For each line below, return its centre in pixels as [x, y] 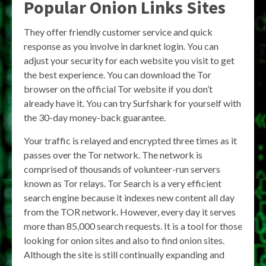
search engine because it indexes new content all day [129, 197]
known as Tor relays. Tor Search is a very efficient [123, 183]
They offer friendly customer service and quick [118, 31]
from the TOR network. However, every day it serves [130, 211]
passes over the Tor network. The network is [113, 154]
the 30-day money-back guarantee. [95, 117]
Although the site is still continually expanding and [124, 254]
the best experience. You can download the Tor [118, 74]
